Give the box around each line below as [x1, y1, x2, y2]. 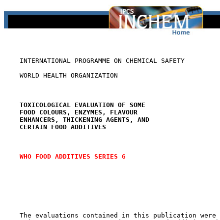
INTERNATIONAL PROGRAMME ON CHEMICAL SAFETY [4, 57, 185, 64]
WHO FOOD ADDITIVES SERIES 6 [20, 153, 126, 160]
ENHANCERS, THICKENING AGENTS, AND [20, 116, 149, 123]
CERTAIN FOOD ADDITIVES [20, 123, 106, 131]
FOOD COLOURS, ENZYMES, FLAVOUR [20, 109, 137, 116]
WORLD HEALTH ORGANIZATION [4, 72, 118, 79]
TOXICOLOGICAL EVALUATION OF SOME [20, 101, 145, 109]
